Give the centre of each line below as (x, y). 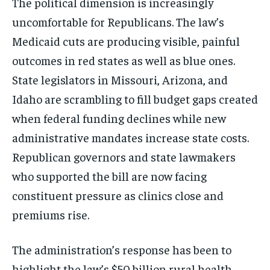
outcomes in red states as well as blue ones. (124, 60)
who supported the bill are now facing (109, 175)
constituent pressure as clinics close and (118, 195)
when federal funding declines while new (119, 118)
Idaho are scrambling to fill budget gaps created (135, 98)
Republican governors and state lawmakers (124, 156)
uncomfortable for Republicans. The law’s (118, 21)
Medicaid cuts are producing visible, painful (126, 40)
